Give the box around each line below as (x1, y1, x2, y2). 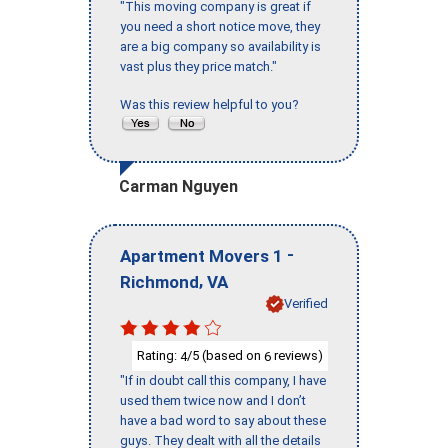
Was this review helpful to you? (120, 97, 305, 113)
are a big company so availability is (120, 39, 321, 55)
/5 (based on (187, 347, 264, 363)
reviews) (271, 347, 323, 363)
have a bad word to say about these (120, 413, 326, 429)
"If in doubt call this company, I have (120, 373, 326, 389)
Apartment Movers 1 (120, 245, 283, 266)
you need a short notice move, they (120, 19, 320, 35)
